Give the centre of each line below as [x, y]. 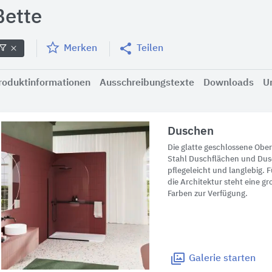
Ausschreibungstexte [147, 83]
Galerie [205, 259]
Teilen [150, 48]
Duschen [191, 131]
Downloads [229, 83]
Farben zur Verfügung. [208, 194]
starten [239, 259]
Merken [80, 48]
